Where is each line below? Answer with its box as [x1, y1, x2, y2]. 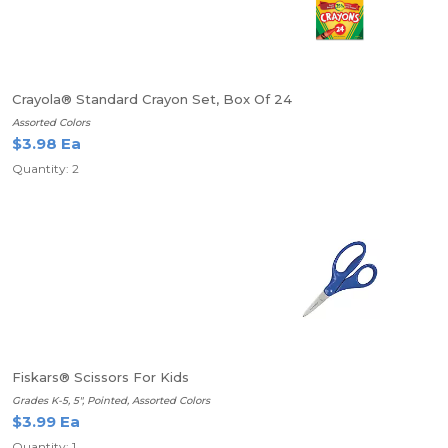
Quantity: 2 [12, 161, 79, 176]
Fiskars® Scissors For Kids [12, 369, 189, 385]
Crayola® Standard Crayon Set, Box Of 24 [12, 91, 292, 107]
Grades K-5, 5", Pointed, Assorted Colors [12, 394, 210, 407]
